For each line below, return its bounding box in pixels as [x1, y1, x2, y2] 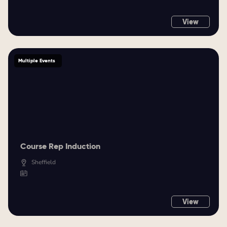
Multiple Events [18, 57, 55, 64]
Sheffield [31, 158, 56, 166]
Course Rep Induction [20, 141, 100, 152]
